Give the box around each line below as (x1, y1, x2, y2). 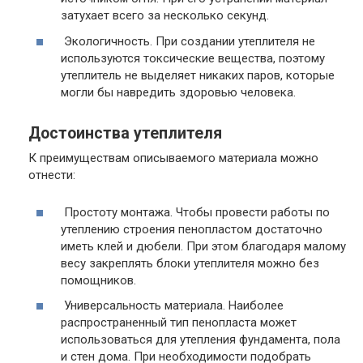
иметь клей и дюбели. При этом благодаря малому (61, 238, 346, 254)
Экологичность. (64, 33, 152, 49)
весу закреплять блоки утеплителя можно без (61, 255, 319, 271)
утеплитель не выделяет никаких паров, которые (61, 67, 335, 83)
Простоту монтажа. (64, 204, 173, 220)
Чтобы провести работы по (173, 204, 330, 220)
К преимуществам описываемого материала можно (28, 150, 318, 165)
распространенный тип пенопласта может (61, 315, 297, 331)
